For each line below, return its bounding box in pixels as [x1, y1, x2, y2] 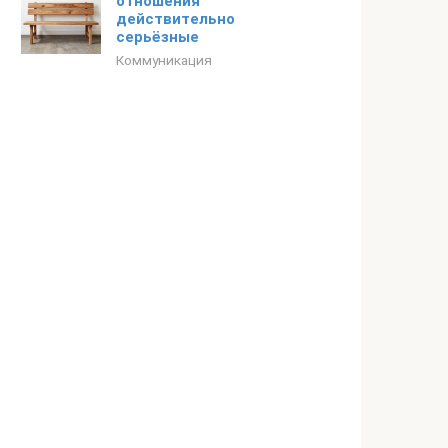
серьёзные [116, 28, 199, 46]
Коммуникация [116, 52, 212, 68]
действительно [116, 10, 235, 28]
